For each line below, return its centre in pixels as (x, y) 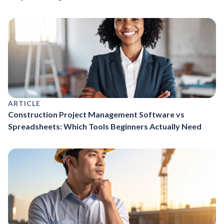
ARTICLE (24, 103)
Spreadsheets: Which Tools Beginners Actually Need (105, 126)
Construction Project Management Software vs (96, 114)
